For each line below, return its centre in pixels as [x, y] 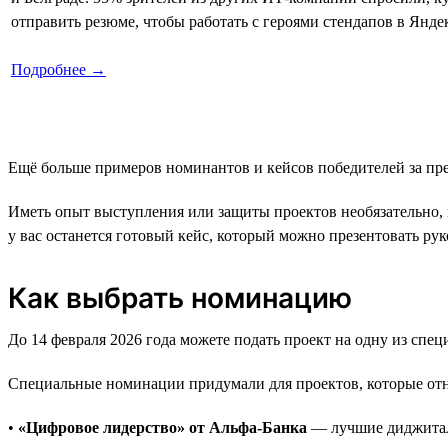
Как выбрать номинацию [180, 297]
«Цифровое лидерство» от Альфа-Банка [162, 427]
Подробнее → [58, 69]
